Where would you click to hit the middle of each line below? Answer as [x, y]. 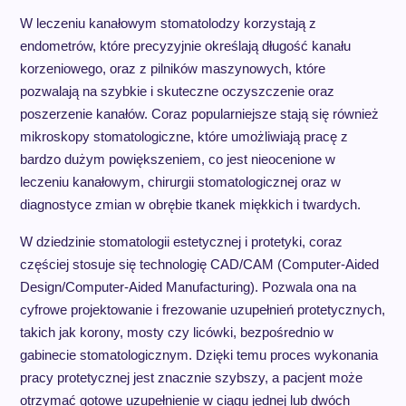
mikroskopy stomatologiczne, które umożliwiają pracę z [184, 136]
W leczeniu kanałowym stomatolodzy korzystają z [168, 23]
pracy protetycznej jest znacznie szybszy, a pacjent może [191, 377]
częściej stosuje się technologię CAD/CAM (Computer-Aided [199, 264]
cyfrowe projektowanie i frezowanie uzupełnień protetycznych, [202, 309]
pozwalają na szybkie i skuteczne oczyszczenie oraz [177, 91]
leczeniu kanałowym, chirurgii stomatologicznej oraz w [180, 182]
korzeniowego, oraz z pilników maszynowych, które [172, 68]
